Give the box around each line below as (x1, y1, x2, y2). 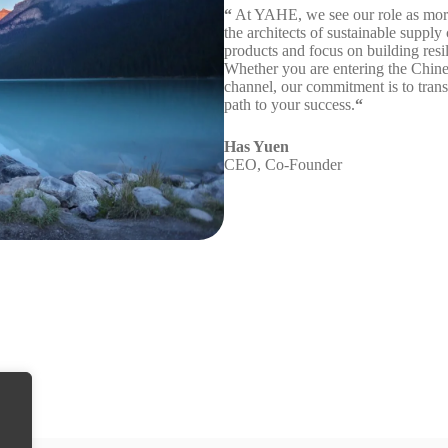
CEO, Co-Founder (224, 156, 342, 173)
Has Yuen (224, 138, 289, 155)
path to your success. (224, 96, 355, 113)
